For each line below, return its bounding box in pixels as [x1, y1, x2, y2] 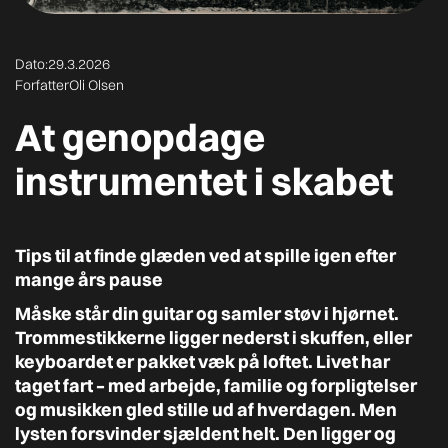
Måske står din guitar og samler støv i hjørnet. [15, 302, 399, 325]
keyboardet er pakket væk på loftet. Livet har [15, 350, 390, 373]
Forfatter [15, 76, 69, 94]
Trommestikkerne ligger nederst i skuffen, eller [15, 326, 412, 349]
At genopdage [15, 114, 265, 161]
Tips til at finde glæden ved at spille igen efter [15, 244, 396, 267]
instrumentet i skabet [15, 158, 393, 205]
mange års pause [15, 268, 163, 291]
